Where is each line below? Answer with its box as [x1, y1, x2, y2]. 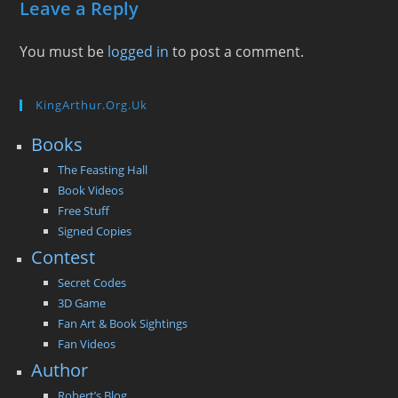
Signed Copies [58, 222, 132, 239]
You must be [20, 41, 108, 61]
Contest [31, 244, 96, 269]
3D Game [58, 294, 107, 311]
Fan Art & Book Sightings [58, 314, 188, 331]
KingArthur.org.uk [36, 96, 148, 113]
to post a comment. [169, 41, 305, 61]
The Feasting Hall [58, 161, 148, 178]
